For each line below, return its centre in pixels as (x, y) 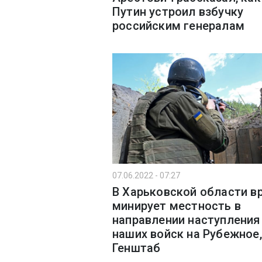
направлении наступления (186, 220)
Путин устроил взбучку (178, 11)
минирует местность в (177, 206)
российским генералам (178, 25)
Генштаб (137, 248)
